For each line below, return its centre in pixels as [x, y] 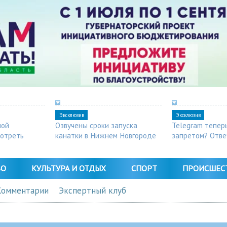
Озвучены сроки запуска [96, 125]
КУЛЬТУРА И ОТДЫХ [69, 168]
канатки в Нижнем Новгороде [106, 135]
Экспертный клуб [92, 190]
